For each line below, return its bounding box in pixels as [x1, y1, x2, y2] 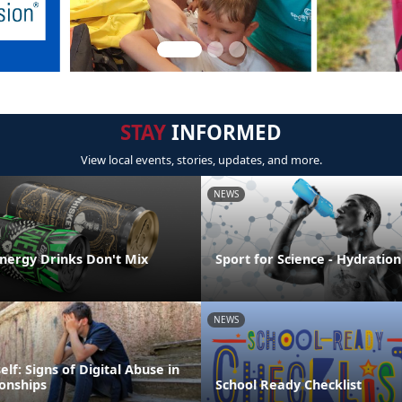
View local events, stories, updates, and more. [80, 152, 322, 168]
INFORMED [166, 118, 282, 146]
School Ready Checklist [215, 375, 362, 393]
